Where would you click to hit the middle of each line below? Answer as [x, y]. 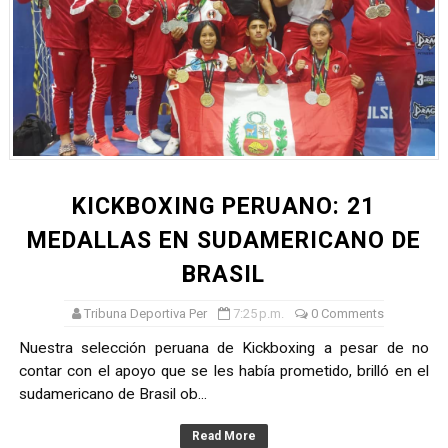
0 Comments [347, 314]
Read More [223, 436]
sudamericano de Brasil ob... [112, 394]
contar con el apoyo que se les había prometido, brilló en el [224, 371]
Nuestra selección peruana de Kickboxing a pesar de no [224, 348]
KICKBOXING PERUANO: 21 [224, 207]
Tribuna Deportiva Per [145, 314]
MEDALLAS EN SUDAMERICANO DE [223, 241]
